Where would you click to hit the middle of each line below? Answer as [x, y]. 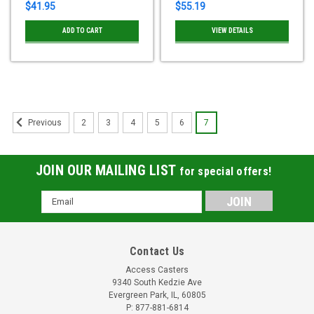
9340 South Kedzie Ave [157, 282]
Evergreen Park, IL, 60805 [157, 295]
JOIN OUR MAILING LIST [108, 170]
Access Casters [157, 269]
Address [60, 212]
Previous [44, 123]
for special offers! [226, 171]
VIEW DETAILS [232, 30]
